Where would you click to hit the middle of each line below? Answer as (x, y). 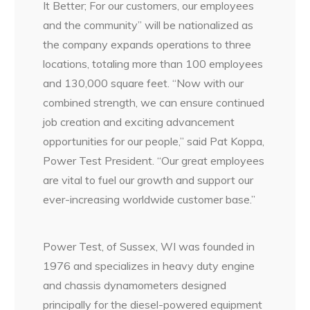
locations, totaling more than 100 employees (153, 64)
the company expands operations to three (147, 45)
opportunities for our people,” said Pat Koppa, (154, 142)
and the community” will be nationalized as (148, 25)
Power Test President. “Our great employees (154, 161)
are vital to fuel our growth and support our (148, 180)
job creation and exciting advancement (139, 122)
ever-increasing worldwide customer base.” (149, 200)
